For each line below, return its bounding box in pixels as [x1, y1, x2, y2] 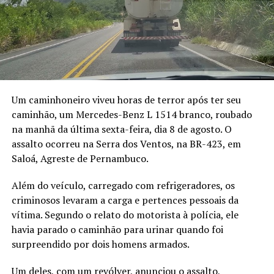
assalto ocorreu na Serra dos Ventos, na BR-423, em [11, 137, 241, 151]
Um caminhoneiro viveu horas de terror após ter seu [11, 93, 241, 107]
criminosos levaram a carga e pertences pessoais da [11, 193, 239, 207]
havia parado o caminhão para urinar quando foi [11, 223, 223, 237]
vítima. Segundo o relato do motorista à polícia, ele [11, 208, 239, 222]
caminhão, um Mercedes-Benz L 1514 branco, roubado [11, 108, 252, 122]
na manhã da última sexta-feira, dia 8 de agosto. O [11, 122, 232, 136]
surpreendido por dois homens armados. [11, 237, 190, 251]
